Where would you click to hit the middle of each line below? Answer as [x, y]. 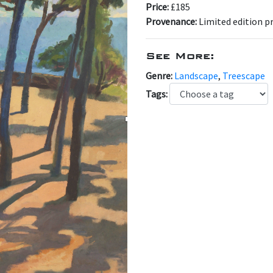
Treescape [244, 76]
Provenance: [172, 21]
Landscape [196, 76]
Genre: [160, 76]
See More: [180, 56]
